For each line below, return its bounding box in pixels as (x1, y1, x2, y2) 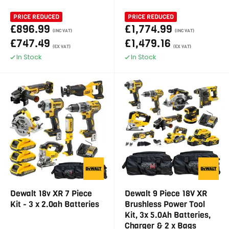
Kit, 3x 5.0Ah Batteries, (125, 210, 211, 220)
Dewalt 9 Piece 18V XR (125, 188, 207, 199)
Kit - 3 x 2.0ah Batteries (10, 199, 99, 210)
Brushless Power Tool (125, 199, 205, 210)
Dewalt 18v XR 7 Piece (10, 188, 92, 199)
